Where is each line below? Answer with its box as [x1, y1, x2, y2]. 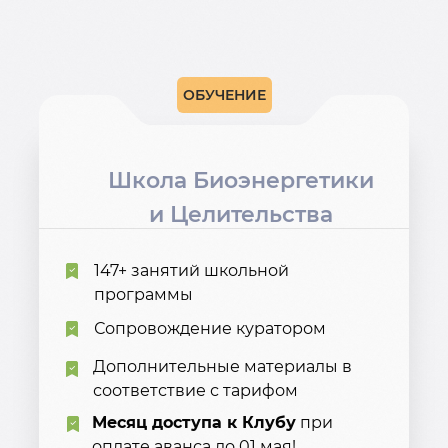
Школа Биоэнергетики [107, 167, 374, 194]
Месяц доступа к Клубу [92, 413, 296, 432]
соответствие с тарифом [93, 381, 298, 400]
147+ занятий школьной [94, 261, 289, 280]
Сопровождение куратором [94, 319, 326, 338]
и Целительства [148, 201, 333, 228]
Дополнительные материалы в [93, 357, 352, 376]
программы [94, 285, 193, 304]
